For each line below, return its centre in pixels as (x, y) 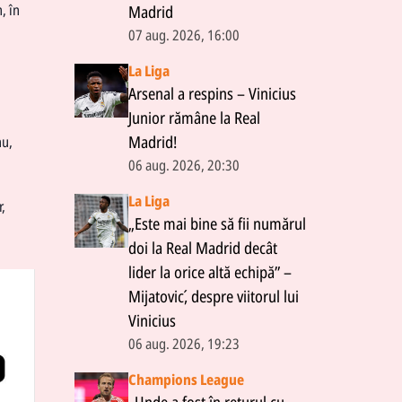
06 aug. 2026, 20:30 (184, 165)
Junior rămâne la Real (194, 118)
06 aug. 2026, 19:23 (184, 343)
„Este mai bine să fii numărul (217, 223)
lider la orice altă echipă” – (210, 272)
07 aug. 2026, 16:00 (184, 35)
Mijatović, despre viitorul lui (214, 296)
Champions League (186, 379)
